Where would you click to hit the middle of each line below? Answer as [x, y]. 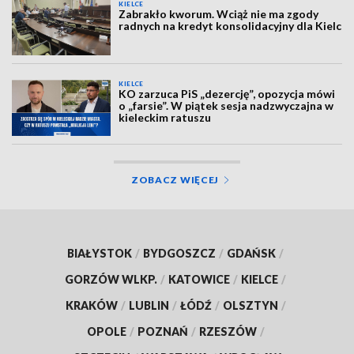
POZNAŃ [162, 331]
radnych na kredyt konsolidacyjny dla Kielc [230, 25]
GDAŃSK [251, 253]
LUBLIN [149, 305]
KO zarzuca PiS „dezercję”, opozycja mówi [227, 94]
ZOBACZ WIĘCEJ [175, 179]
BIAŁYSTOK [100, 253]
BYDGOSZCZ [179, 253]
